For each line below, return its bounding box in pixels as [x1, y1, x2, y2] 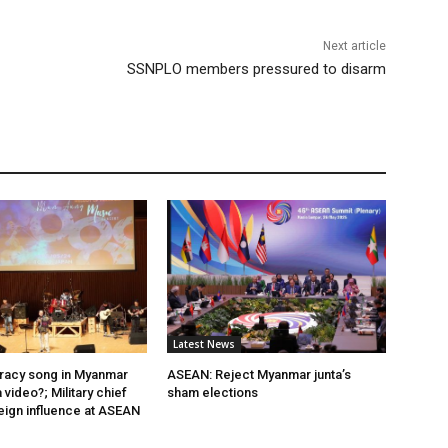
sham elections [167, 385, 259, 401]
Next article [322, 39, 386, 54]
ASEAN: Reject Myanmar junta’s [167, 367, 352, 383]
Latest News [173, 337, 236, 352]
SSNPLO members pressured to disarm [126, 60, 386, 79]
